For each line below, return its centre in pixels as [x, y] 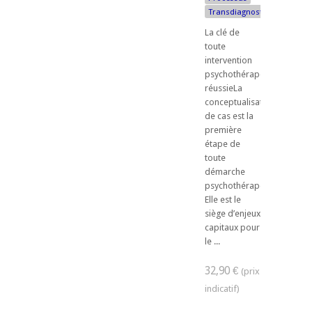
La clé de [222, 33]
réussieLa [224, 88]
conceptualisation [240, 102]
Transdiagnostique [243, 12]
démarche [225, 172]
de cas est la [229, 116]
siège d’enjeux [233, 214]
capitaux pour [232, 228]
